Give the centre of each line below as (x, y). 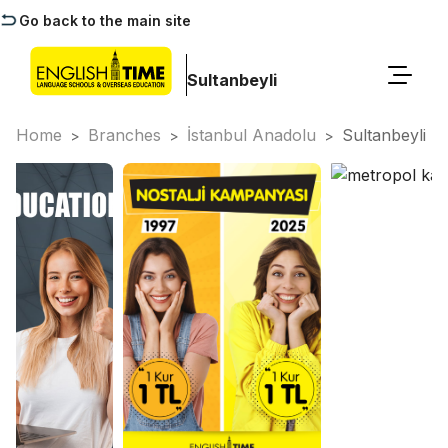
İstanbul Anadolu (251, 135)
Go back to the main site (105, 20)
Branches (124, 135)
